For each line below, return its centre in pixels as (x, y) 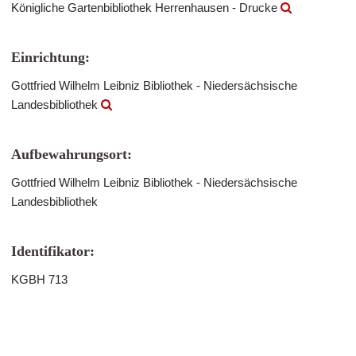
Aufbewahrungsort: (72, 154)
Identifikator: (53, 251)
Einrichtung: (50, 57)
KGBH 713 (39, 279)
